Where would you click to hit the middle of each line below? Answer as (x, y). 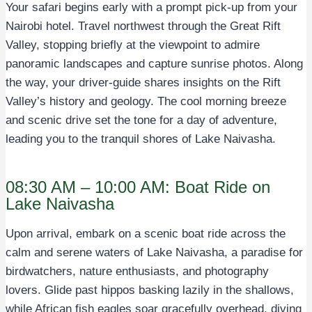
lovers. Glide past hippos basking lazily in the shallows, (150, 290)
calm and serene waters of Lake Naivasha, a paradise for (154, 252)
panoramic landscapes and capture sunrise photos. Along (154, 63)
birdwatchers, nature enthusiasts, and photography (137, 271)
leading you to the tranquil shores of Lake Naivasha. (141, 139)
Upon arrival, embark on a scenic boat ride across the (146, 233)
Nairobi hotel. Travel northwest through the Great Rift (143, 26)
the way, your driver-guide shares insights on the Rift (143, 82)
